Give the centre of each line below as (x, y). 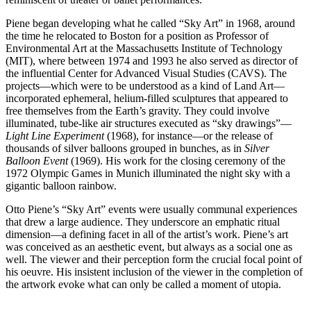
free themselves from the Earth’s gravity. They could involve (137, 110)
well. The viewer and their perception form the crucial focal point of (154, 259)
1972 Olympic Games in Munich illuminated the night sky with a (148, 173)
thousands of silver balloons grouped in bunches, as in (125, 148)
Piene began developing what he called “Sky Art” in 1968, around (150, 23)
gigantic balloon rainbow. (61, 185)
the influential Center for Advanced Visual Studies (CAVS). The (146, 73)
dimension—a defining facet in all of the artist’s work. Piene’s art (147, 234)
